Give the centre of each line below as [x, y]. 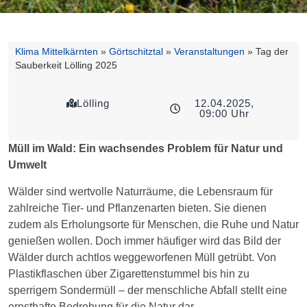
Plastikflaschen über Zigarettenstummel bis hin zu [129, 273]
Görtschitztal [136, 52]
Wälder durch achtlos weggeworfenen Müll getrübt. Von [142, 257]
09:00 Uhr [224, 114]
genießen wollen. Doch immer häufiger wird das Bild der [145, 241]
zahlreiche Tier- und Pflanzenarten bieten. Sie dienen [137, 208]
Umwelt [27, 165]
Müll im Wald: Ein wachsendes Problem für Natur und [146, 149]
